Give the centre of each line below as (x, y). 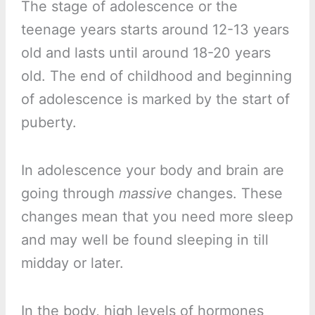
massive (145, 194)
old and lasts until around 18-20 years (146, 53)
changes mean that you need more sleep (157, 217)
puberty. (49, 123)
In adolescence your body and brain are (152, 171)
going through (70, 194)
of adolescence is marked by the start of (155, 99)
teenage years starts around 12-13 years (155, 30)
